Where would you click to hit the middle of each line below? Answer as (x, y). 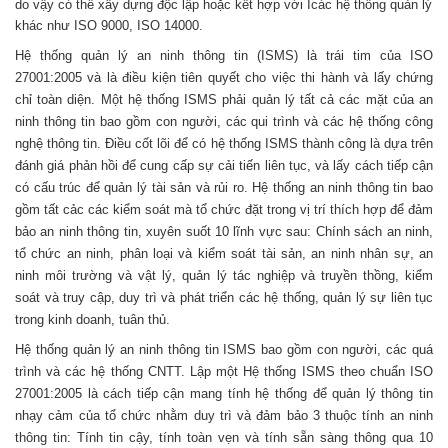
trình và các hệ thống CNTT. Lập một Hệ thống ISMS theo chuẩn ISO (224, 372)
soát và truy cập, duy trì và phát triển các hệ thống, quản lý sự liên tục (224, 298)
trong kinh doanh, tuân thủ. (92, 320)
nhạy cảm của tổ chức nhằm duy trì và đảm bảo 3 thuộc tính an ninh (224, 416)
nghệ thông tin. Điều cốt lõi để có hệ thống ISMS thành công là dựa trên (224, 144)
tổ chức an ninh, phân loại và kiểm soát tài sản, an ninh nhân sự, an (224, 254)
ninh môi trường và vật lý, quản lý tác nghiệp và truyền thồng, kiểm (224, 276)
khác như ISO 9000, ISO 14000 (107, 26)
